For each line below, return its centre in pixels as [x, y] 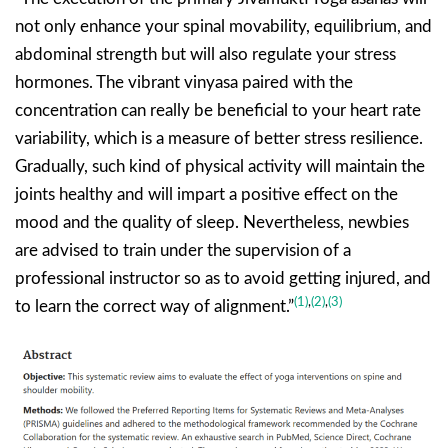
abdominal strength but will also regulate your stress [205, 55]
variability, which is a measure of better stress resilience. [219, 139]
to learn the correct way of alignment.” [154, 307]
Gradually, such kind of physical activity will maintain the [220, 167]
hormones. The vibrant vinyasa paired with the [184, 83]
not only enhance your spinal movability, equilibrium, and [223, 27]
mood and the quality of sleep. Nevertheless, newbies [212, 223]
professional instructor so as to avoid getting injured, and [223, 279]
